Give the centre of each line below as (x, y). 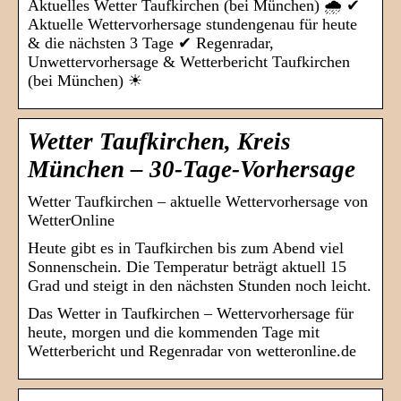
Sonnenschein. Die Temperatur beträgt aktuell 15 (187, 267)
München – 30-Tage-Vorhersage (192, 170)
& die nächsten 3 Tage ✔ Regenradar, (151, 43)
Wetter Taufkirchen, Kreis (159, 142)
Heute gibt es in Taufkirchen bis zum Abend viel (186, 248)
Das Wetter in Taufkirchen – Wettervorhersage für (191, 314)
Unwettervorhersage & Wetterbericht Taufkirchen (189, 62)
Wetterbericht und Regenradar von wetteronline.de (192, 351)
